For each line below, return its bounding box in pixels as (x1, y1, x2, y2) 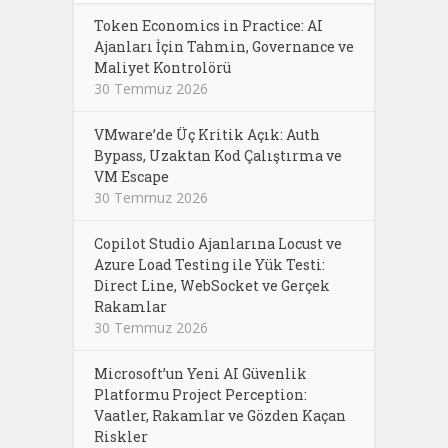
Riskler (94, 426, 148, 446)
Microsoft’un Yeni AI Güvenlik (94, 363, 307, 383)
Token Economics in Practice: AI (94, 15, 323, 35)
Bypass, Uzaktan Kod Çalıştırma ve (94, 145, 342, 165)
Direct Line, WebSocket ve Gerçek (94, 275, 330, 295)
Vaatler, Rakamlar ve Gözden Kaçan (94, 405, 346, 425)
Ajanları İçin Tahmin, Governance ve (94, 36, 354, 56)
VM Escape (94, 166, 169, 186)
